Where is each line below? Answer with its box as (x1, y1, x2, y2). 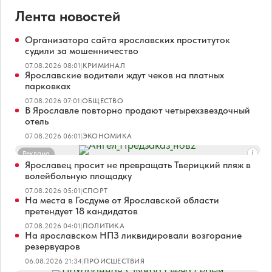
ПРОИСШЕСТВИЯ (84, 256, 144, 265)
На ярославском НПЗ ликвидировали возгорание (25, 229, 242, 241)
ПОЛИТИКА (83, 221, 124, 230)
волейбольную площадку (25, 169, 132, 182)
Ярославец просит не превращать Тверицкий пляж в (25, 158, 251, 171)
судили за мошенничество (25, 44, 138, 56)
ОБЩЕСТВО (82, 96, 123, 105)
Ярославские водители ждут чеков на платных (25, 69, 224, 81)
